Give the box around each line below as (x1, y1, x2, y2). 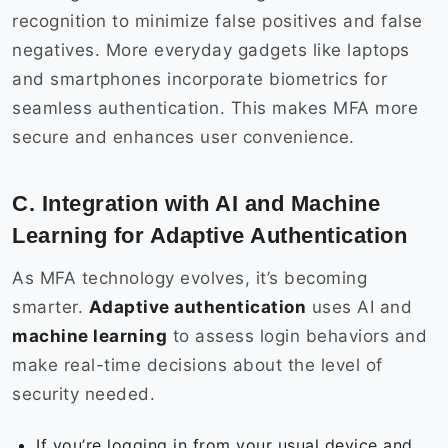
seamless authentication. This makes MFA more (12, 98, 418, 119)
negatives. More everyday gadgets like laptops (12, 40, 410, 61)
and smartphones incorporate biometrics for (12, 69, 387, 90)
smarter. (12, 297, 89, 318)
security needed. (12, 384, 161, 405)
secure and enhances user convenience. (12, 127, 360, 148)
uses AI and (306, 297, 412, 318)
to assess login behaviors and (167, 326, 427, 347)
